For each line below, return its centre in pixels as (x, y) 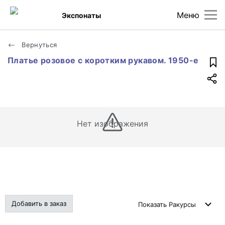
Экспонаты (82, 15)
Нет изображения (113, 124)
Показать (153, 204)
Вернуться (38, 45)
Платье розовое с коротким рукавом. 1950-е (103, 60)
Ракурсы (182, 204)
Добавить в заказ (39, 203)
